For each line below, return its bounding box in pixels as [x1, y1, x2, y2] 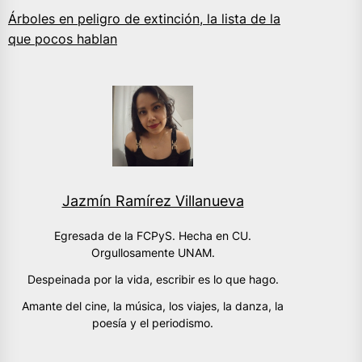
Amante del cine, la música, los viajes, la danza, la [22, 299, 284, 314]
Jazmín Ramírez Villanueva [61, 192, 244, 210]
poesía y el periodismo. [92, 316, 213, 330]
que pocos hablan [8, 31, 117, 48]
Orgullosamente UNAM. [90, 246, 215, 260]
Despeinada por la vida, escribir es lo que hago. [27, 272, 279, 287]
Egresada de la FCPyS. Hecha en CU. [54, 229, 251, 243]
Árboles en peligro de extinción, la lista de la [8, 11, 280, 27]
